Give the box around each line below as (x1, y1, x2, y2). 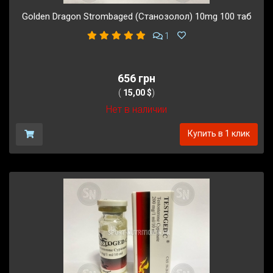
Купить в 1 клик (187, 128, 250, 138)
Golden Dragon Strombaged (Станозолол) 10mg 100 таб (21, 11, 252, 23)
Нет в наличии (106, 103, 167, 115)
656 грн (118, 71, 155, 85)
